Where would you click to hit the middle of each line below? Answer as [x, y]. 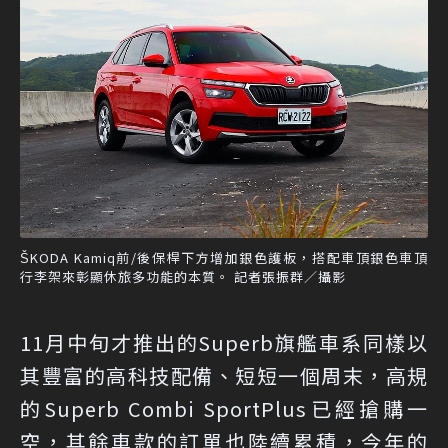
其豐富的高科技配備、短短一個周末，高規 [224, 375]
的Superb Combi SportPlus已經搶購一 [224, 408]
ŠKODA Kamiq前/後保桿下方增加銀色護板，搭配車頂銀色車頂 [224, 257]
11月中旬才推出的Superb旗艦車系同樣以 [224, 342]
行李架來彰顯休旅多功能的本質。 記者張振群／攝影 [183, 276]
